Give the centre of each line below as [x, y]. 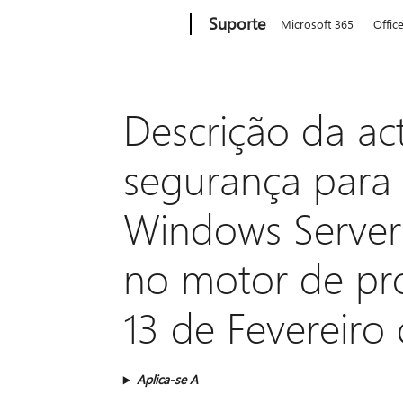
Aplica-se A [167, 380]
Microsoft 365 [318, 24]
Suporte [237, 23]
